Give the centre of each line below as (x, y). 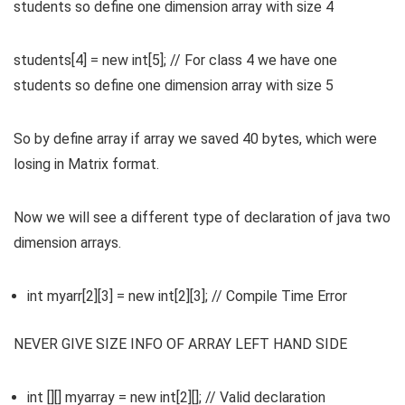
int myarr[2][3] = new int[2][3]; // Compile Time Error (187, 297)
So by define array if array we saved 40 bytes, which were (195, 139)
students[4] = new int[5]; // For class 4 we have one (175, 61)
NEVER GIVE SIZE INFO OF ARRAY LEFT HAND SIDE (180, 344)
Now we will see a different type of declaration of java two (202, 218)
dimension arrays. (67, 243)
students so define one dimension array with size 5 (174, 86)
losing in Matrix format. (86, 165)
